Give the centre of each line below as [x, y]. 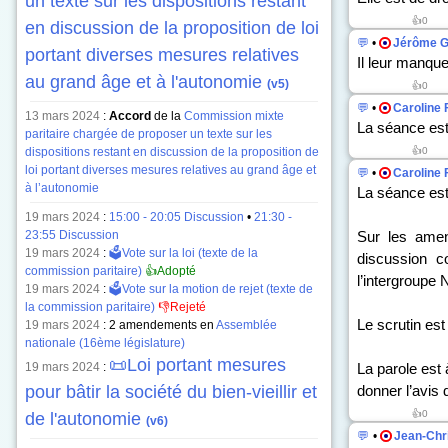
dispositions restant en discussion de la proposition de [172, 152]
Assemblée [246, 325]
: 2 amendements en [158, 325]
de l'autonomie [85, 419]
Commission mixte [234, 116]
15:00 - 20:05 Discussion [176, 217]
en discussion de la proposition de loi [172, 28]
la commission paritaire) [90, 307]
